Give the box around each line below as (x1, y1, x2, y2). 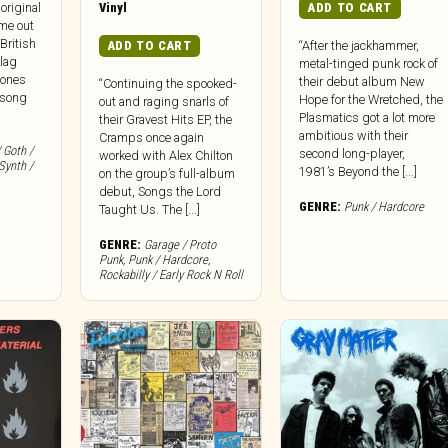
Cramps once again (98, 130, 204, 146)
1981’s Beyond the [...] (299, 164, 418, 180)
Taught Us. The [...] (98, 202, 200, 218)
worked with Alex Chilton (98, 148, 233, 164)
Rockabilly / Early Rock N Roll (98, 267, 243, 283)
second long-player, (299, 146, 406, 162)
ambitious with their (299, 128, 409, 144)
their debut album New (299, 74, 426, 90)
